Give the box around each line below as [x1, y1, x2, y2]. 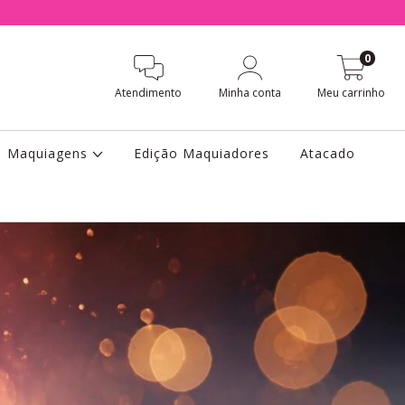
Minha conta [219, 85, 282, 101]
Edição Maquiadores [134, 145, 270, 162]
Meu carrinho [317, 85, 386, 101]
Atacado [300, 145, 356, 162]
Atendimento [115, 85, 183, 101]
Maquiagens [6, 145, 92, 162]
